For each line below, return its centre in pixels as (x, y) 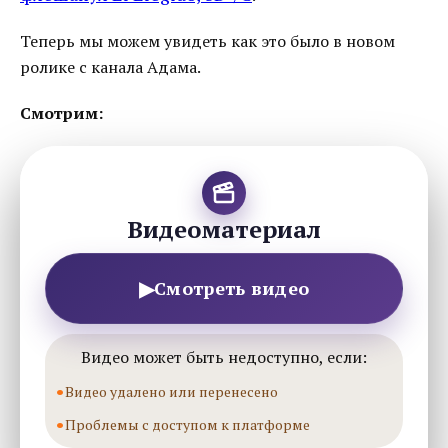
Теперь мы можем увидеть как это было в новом (207, 41)
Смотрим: (61, 113)
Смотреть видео (232, 288)
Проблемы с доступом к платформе (187, 424)
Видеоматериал (224, 229)
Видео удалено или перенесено (171, 391)
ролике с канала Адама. (110, 67)
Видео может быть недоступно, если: (224, 357)
